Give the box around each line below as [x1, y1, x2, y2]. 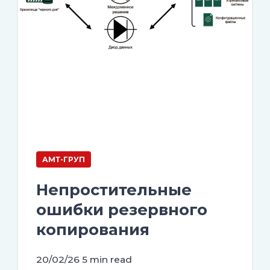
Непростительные [36, 180, 192, 199]
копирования [36, 219, 149, 239]
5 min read [82, 253, 132, 265]
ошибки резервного [36, 199, 207, 219]
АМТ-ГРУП [42, 154, 85, 164]
